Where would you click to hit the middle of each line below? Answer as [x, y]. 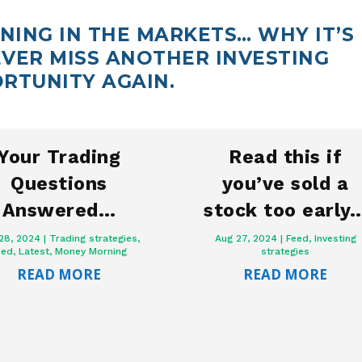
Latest [34, 252]
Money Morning [91, 252]
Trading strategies [94, 239]
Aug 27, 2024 [246, 239]
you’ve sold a [285, 184]
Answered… [59, 211]
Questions [59, 184]
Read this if [286, 158]
